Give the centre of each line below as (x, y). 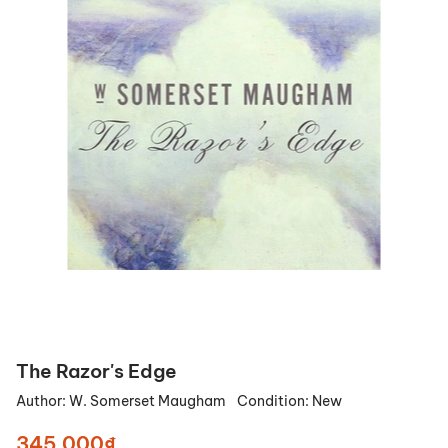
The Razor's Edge (96, 371)
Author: (42, 401)
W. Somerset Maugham (149, 401)
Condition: (274, 401)
